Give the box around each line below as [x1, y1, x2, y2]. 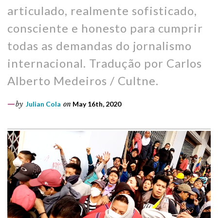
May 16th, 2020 [71, 100, 121, 108]
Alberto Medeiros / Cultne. [7, 73, 159, 88]
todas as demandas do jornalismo [7, 38, 192, 53]
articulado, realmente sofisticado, [7, 3, 197, 18]
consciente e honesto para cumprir [7, 21, 203, 35]
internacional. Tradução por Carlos [7, 56, 202, 70]
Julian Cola [26, 100, 61, 108]
